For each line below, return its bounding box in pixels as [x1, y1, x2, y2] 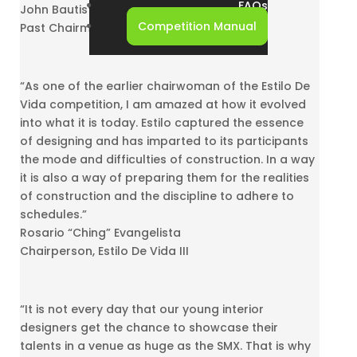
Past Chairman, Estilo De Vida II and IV [20, 19, 240, 36]
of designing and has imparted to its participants [20, 132, 308, 149]
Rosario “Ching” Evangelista [20, 224, 181, 241]
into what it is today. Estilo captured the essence [20, 114, 304, 131]
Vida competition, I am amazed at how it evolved [20, 96, 306, 112]
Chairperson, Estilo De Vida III [20, 242, 189, 259]
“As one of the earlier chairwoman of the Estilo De [20, 77, 310, 94]
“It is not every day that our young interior [20, 300, 264, 317]
